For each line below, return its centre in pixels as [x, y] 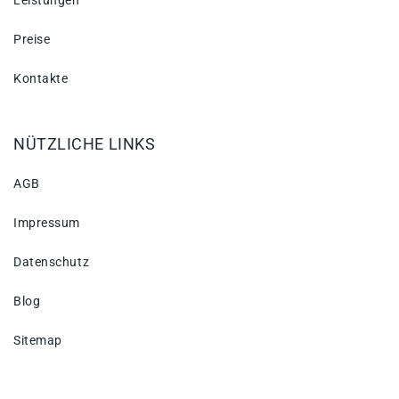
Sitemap [38, 341]
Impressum [47, 223]
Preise [32, 40]
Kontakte [41, 79]
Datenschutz [52, 262]
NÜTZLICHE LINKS [85, 144]
